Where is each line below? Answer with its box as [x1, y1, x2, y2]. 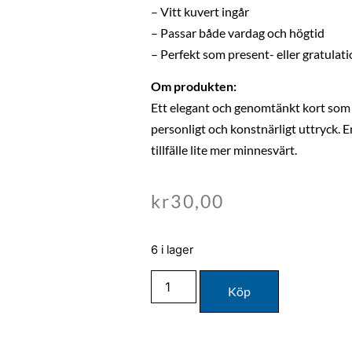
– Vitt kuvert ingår [151, 3, 249, 19]
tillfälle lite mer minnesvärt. [151, 142, 297, 158]
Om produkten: [151, 79, 236, 94]
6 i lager [151, 243, 193, 258]
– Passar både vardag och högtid [151, 24, 324, 40]
